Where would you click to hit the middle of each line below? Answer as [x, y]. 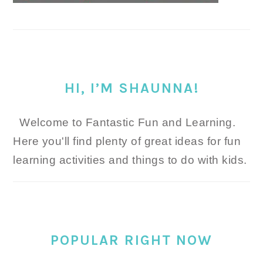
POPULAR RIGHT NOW [131, 240]
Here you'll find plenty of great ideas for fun [127, 141]
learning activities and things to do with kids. [130, 160]
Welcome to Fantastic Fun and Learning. [128, 123]
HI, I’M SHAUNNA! [131, 88]
